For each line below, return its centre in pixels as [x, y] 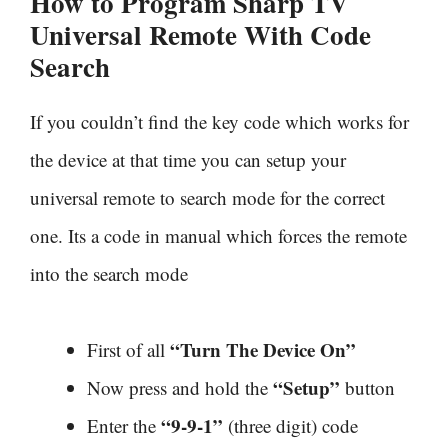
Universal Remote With [170, 34]
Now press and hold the [180, 387]
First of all [128, 349]
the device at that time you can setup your [188, 159]
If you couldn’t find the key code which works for [219, 121]
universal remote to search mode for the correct [207, 197]
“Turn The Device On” [263, 349]
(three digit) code [290, 425]
